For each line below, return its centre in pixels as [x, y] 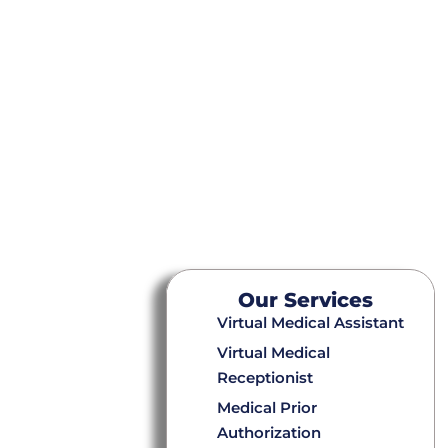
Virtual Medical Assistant [310, 322]
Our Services [305, 299]
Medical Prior [266, 407]
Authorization [268, 432]
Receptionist [264, 377]
